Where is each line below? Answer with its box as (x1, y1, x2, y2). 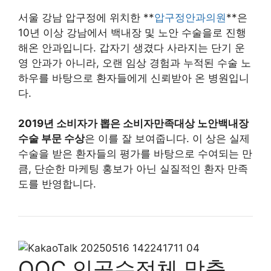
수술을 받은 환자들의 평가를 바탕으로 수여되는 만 (18, 148, 252, 160)
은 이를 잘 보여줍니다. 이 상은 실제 (85, 132, 250, 145)
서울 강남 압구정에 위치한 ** (18, 11, 154, 24)
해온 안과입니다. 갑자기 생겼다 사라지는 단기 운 (18, 41, 245, 54)
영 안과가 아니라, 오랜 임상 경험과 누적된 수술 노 (18, 56, 251, 69)
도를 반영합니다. (18, 178, 96, 190)
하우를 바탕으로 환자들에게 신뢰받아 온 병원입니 (18, 71, 249, 84)
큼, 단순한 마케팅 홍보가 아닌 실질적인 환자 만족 (18, 163, 248, 175)
